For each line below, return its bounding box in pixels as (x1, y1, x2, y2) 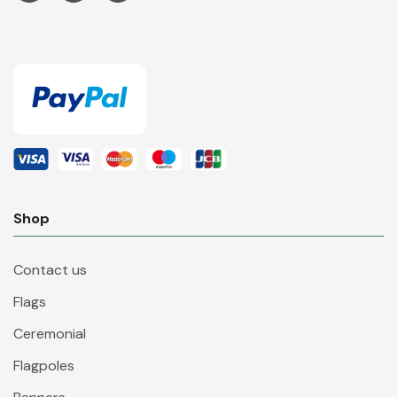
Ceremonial (13, 324, 86, 343)
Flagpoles (13, 356, 74, 375)
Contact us (13, 261, 87, 279)
